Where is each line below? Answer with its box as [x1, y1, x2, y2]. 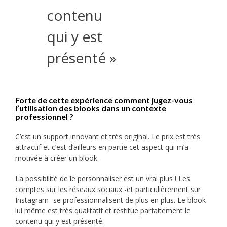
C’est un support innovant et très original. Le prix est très [15, 132, 200, 142]
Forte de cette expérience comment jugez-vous [15, 95, 193, 105]
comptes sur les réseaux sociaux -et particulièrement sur [15, 184, 201, 195]
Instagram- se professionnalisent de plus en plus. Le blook [15, 195, 206, 205]
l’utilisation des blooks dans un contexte [15, 103, 166, 113]
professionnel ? [15, 111, 73, 122]
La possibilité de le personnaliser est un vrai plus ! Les [15, 174, 190, 184]
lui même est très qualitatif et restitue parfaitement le [15, 206, 191, 216]
